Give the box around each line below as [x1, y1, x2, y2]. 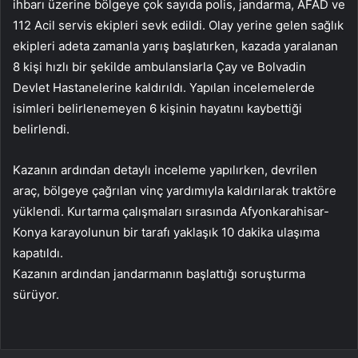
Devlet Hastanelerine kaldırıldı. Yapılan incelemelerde [13, 79, 315, 95]
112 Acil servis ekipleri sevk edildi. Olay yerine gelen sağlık [13, 17, 344, 33]
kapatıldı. [13, 245, 63, 261]
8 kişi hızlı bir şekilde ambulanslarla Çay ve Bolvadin [13, 58, 306, 74]
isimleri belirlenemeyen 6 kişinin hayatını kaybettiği [13, 100, 302, 116]
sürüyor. [13, 286, 59, 302]
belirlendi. [13, 121, 70, 137]
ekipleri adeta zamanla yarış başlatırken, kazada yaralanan [13, 38, 338, 54]
